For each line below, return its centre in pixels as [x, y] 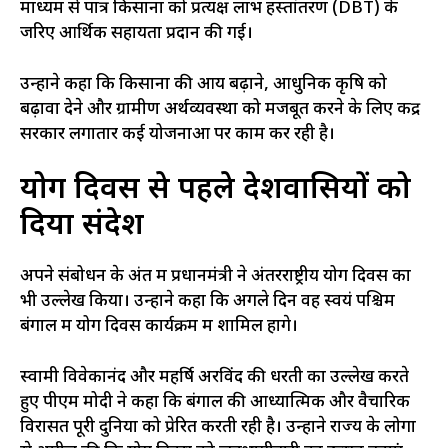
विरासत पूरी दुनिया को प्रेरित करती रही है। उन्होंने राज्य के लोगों [218, 427]
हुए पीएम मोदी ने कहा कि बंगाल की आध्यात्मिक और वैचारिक [215, 402]
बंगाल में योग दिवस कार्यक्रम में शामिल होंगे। [159, 327]
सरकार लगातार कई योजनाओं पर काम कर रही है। [177, 134]
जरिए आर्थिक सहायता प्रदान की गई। [136, 34]
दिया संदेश [82, 227]
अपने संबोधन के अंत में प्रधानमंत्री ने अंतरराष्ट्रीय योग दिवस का [215, 277]
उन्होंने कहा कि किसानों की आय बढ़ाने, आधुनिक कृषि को [203, 84]
